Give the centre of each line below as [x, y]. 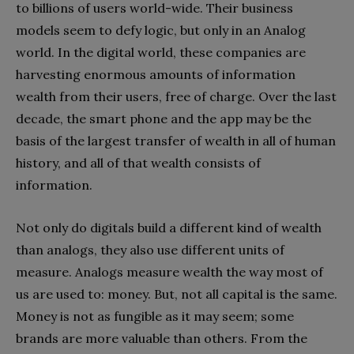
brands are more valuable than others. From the [162, 339]
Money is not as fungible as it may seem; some [155, 316]
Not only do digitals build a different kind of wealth [169, 228]
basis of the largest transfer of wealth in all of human [176, 141]
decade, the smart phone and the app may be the [164, 119]
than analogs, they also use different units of [150, 250]
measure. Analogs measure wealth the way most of [169, 272]
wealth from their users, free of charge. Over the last [176, 97]
